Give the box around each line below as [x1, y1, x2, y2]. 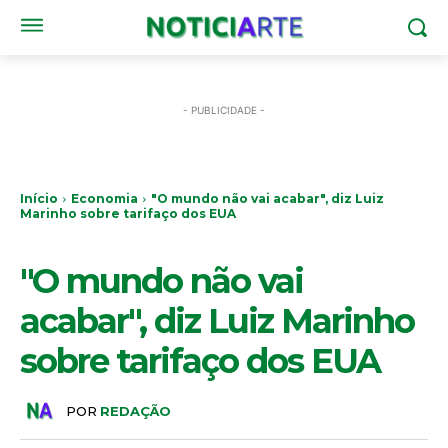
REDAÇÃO [100, 403, 171, 420]
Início [20, 191, 58, 206]
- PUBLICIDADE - [183, 104, 265, 116]
